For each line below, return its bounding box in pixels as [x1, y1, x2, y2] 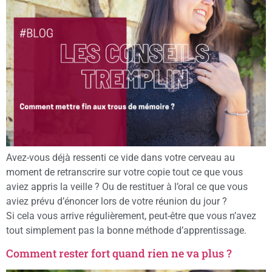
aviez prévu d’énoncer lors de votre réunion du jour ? [6, 195, 227, 208]
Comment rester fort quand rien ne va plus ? [6, 245, 232, 260]
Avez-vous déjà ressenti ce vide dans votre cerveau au [6, 152, 235, 164]
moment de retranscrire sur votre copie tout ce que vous [6, 166, 243, 178]
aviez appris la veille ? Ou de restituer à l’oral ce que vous [6, 181, 248, 193]
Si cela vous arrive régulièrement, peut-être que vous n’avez [6, 210, 256, 222]
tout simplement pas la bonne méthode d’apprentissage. [6, 225, 246, 237]
